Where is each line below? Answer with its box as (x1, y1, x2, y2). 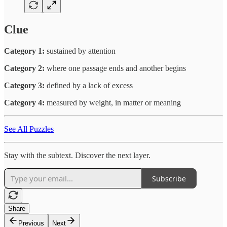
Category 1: (4, 47, 45, 56)
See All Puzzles (4, 125, 54, 134)
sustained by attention (45, 47, 116, 56)
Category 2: (4, 64, 45, 73)
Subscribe (152, 173, 186, 183)
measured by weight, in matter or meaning (45, 98, 181, 107)
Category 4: (4, 98, 45, 107)
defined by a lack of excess (45, 81, 133, 90)
